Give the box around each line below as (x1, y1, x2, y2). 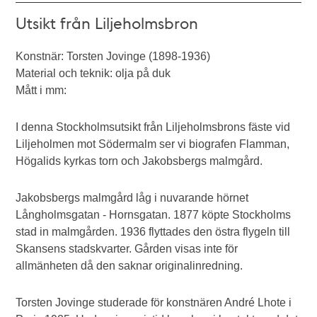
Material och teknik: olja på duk (16, 67, 171, 79)
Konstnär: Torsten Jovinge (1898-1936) (16, 50, 211, 62)
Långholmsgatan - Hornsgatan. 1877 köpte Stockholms (16, 209, 292, 221)
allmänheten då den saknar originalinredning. (16, 260, 243, 272)
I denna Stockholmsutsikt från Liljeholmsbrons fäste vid (16, 121, 291, 133)
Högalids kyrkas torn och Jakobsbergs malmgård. (16, 155, 263, 167)
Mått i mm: (16, 84, 67, 96)
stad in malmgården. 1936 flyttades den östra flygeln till (16, 226, 291, 238)
